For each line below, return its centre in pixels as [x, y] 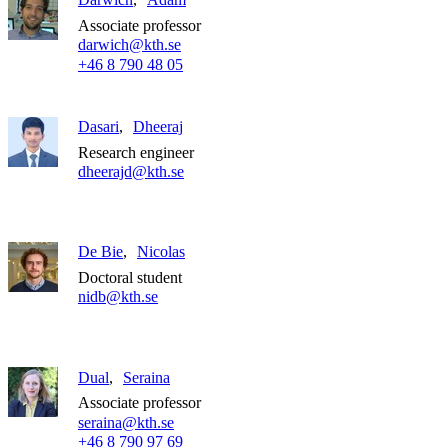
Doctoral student [130, 277]
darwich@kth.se [129, 45]
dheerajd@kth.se [131, 171]
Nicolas [161, 252]
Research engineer [136, 152]
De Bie [100, 252]
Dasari [98, 126]
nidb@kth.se [118, 297]
